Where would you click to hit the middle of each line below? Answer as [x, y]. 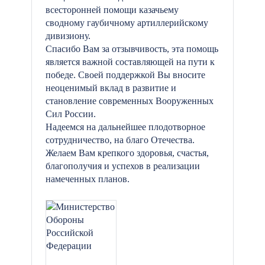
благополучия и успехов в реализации [123, 166]
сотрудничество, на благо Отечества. [120, 140]
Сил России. [71, 114]
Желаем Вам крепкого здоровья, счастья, [127, 153]
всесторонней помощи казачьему [112, 10]
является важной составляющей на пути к [130, 62]
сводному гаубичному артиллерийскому [127, 23]
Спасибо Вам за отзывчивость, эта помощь [132, 49]
